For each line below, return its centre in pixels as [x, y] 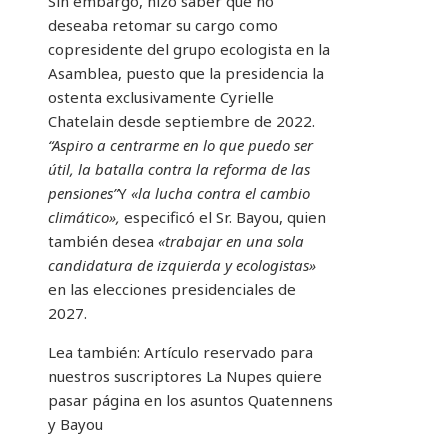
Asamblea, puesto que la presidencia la [186, 72]
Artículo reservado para [228, 351]
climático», [84, 216]
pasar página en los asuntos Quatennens [190, 399]
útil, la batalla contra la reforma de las [179, 168]
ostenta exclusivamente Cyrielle [161, 96]
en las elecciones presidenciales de [172, 288]
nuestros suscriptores [125, 375]
